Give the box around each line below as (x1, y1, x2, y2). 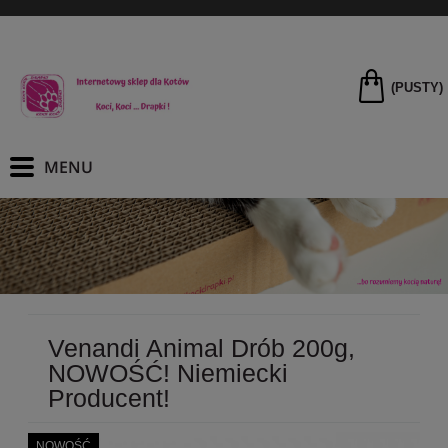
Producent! (48, 383, 170, 412)
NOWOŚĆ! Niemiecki (48, 358, 288, 387)
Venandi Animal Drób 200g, (48, 333, 355, 362)
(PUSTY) (391, 80, 443, 95)
